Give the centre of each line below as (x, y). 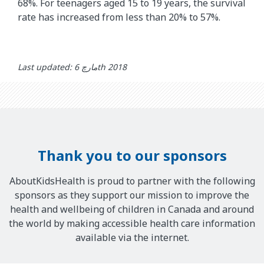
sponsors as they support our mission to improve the (132, 195)
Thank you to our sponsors (132, 155)
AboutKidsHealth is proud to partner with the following (132, 181)
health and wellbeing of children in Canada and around (132, 209)
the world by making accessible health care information (132, 224)
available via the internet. (132, 238)
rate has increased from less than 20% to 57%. (119, 17)
